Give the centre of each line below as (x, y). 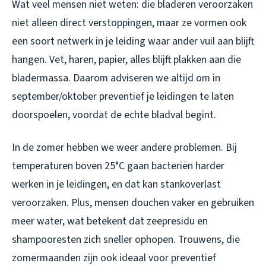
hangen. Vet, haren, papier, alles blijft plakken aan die (126, 60)
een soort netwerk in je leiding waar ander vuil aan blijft (133, 42)
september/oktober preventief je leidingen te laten (123, 97)
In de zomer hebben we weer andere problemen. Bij (124, 148)
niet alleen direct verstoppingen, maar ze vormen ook (129, 23)
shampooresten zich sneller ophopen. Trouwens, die (126, 240)
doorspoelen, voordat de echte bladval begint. (114, 115)
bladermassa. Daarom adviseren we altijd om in (116, 78)
